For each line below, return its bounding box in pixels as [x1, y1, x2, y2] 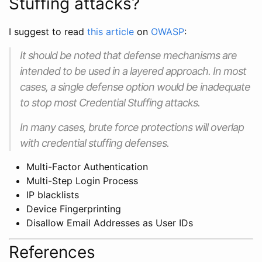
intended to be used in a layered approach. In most [20, 64, 246, 77]
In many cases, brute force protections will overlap [20, 120, 244, 133]
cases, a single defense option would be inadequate [20, 80, 250, 93]
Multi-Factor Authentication [26, 160, 148, 173]
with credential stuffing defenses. [20, 136, 169, 149]
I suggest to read [9, 25, 87, 37]
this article [87, 25, 134, 37]
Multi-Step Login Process [26, 174, 138, 187]
